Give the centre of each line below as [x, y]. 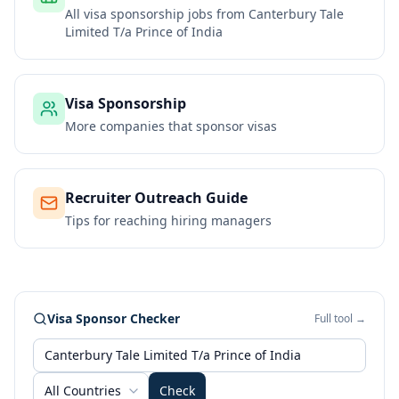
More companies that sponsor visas [171, 126]
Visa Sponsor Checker [114, 318]
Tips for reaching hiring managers [168, 220]
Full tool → [340, 318]
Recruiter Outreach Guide [156, 198]
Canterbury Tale [296, 14]
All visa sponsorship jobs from [157, 14]
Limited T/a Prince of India [144, 32]
